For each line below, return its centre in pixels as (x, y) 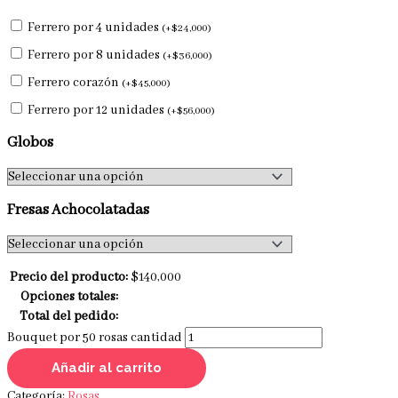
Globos (30, 143)
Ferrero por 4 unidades (95, 27)
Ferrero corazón (75, 82)
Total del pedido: (69, 316)
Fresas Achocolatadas (78, 211)
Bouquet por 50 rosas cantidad (95, 337)
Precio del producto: (69, 277)
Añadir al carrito (107, 367)
